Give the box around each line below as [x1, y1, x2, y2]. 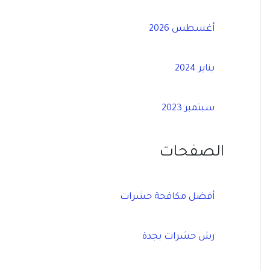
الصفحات [160, 145, 224, 162]
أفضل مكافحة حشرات [120, 192, 215, 203]
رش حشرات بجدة [142, 232, 215, 243]
